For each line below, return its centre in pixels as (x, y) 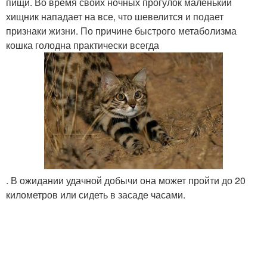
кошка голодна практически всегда (83, 45)
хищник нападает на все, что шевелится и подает (115, 16)
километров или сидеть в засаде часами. (96, 194)
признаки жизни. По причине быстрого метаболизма (121, 31)
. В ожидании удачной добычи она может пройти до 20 (126, 180)
